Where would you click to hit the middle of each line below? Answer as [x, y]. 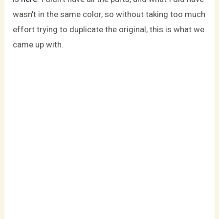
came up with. [38, 44]
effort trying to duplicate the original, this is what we [109, 29]
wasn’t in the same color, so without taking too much [109, 14]
